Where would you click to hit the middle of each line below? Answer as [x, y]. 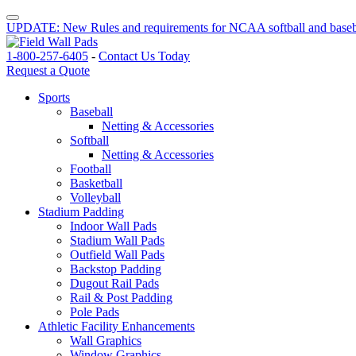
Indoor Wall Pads [113, 226]
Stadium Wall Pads [117, 240]
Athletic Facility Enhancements [116, 326]
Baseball [91, 112]
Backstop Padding [116, 269]
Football [91, 169]
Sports [54, 97]
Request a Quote [48, 70]
